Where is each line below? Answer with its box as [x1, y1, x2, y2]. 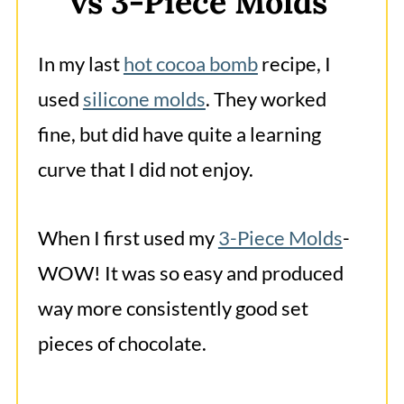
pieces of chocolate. [37, 331, 207, 356]
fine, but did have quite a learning [37, 122, 321, 147]
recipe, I [257, 51, 331, 77]
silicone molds [82, 87, 206, 112]
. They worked [205, 87, 326, 112]
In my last [37, 51, 124, 77]
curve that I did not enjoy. [37, 157, 253, 182]
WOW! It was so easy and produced [37, 261, 344, 286]
